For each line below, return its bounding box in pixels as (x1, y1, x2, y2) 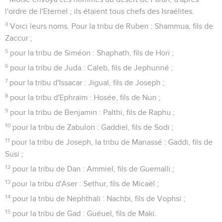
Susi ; (5, 150, 23, 158)
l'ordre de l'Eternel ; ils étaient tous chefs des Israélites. (5, 7, 194, 15)
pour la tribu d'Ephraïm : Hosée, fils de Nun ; (10, 93, 161, 102)
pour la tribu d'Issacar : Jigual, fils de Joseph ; (9, 78, 165, 87)
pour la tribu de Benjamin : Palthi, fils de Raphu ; (10, 108, 175, 116)
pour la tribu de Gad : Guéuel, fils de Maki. (12, 209, 157, 218)
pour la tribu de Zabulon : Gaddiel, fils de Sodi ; (12, 123, 174, 131)
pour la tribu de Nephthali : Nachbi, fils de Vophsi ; (12, 194, 186, 203)
